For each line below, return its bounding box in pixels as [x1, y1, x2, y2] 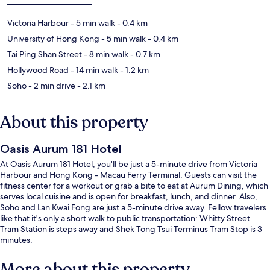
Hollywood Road [7, 64, 69, 75]
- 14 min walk [69, 64, 118, 75]
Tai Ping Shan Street [7, 48, 82, 60]
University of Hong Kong [7, 33, 99, 44]
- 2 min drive [27, 80, 75, 91]
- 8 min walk [82, 48, 128, 60]
